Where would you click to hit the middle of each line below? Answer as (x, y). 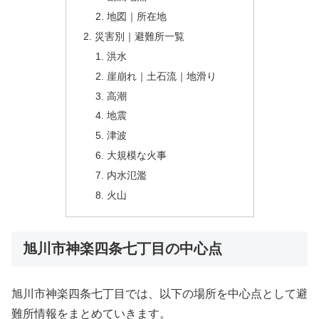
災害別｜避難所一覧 (139, 36)
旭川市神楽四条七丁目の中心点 (122, 248)
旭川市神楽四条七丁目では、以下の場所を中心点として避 (159, 294)
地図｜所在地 (137, 17)
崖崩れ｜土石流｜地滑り (162, 76)
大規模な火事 (137, 156)
